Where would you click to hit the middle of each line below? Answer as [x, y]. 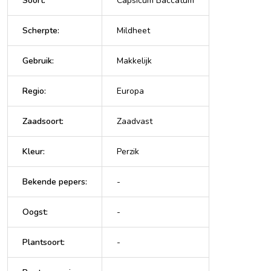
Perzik [128, 151]
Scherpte [40, 30]
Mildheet [133, 30]
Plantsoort [43, 242]
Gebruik [37, 60]
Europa [130, 91]
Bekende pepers [54, 181]
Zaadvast [135, 121]
